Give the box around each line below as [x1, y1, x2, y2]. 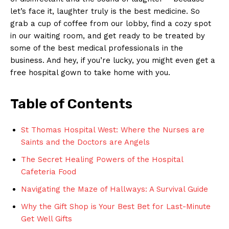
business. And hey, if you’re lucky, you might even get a [10, 55, 215, 65]
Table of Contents [10, 95, 132, 112]
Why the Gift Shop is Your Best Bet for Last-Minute [21, 201, 211, 211]
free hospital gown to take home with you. [10, 67, 170, 77]
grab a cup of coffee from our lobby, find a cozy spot [10, 18, 211, 28]
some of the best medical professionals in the [10, 43, 183, 53]
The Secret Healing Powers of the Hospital [21, 154, 183, 164]
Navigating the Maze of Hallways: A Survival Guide [21, 184, 208, 194]
